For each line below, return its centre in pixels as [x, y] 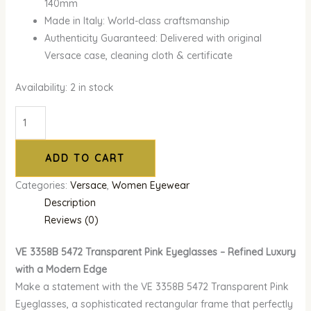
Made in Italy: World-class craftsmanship [137, 21]
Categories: [42, 186]
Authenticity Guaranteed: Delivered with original [153, 39]
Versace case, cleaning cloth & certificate [138, 56]
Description [70, 203]
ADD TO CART [85, 159]
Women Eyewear [150, 186]
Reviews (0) [71, 220]
